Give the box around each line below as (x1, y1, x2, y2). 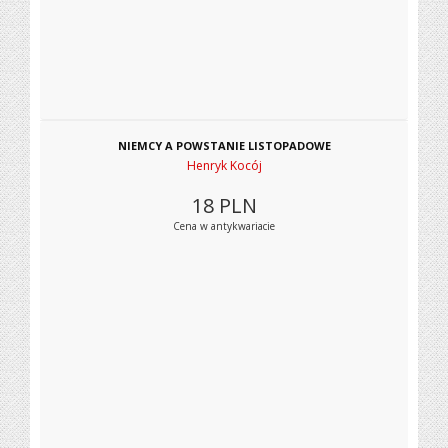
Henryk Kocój (186, 157, 262, 174)
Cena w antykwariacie (173, 219, 275, 233)
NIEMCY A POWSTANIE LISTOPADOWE (117, 138, 331, 153)
